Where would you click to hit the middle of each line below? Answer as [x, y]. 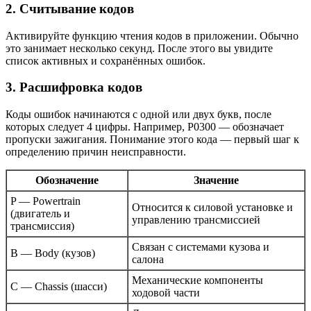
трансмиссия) [42, 226]
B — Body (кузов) [53, 253]
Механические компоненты [197, 280]
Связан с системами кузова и [201, 247]
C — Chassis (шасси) [59, 287]
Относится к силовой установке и [212, 208]
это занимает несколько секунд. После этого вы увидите [139, 48]
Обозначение [67, 180]
